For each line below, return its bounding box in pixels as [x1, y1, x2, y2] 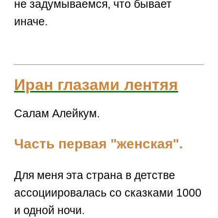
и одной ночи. [14, 204, 85, 217]
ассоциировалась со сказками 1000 [14, 186, 202, 200]
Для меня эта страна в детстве [14, 169, 176, 182]
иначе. [14, 15, 48, 28]
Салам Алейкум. [14, 107, 100, 120]
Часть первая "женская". [14, 136, 183, 152]
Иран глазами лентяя [14, 75, 179, 93]
